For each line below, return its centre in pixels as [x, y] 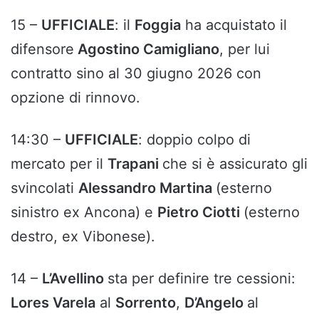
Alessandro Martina [147, 188]
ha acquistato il [234, 25]
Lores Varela [53, 303]
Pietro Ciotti [200, 213]
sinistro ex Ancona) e [84, 213]
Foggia [158, 25]
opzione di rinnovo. [75, 98]
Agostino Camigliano [147, 49]
